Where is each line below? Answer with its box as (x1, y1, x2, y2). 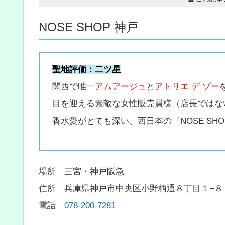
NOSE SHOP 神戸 (38, 20, 138, 34)
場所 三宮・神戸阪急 (38, 166, 124, 176)
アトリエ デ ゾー (155, 82, 219, 92)
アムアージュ (95, 82, 146, 92)
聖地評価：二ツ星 (52, 65, 121, 75)
